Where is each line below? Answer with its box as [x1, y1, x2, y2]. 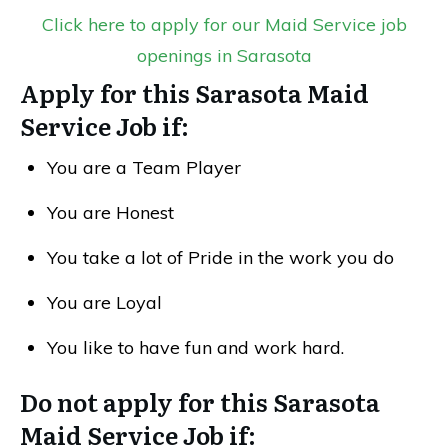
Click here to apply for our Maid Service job [41, 12, 407, 36]
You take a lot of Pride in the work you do [47, 245, 394, 269]
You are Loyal [47, 290, 162, 314]
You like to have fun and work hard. [47, 335, 344, 359]
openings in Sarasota [136, 43, 312, 67]
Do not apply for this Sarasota [20, 383, 380, 419]
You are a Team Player [47, 155, 241, 179]
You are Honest [47, 200, 174, 224]
